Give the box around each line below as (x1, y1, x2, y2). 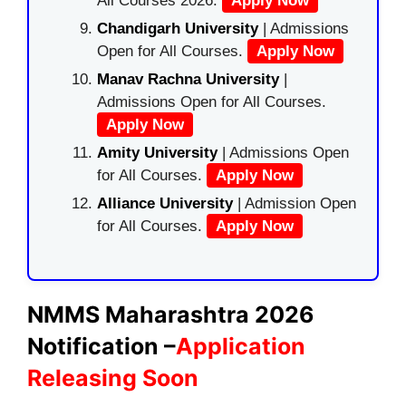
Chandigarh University (97, 20, 258, 37)
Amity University (97, 144, 217, 161)
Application (176, 332, 305, 360)
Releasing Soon (27, 363, 198, 391)
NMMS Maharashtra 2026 (27, 300, 314, 328)
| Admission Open (237, 195, 356, 212)
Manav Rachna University (97, 71, 279, 88)
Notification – (27, 332, 176, 360)
